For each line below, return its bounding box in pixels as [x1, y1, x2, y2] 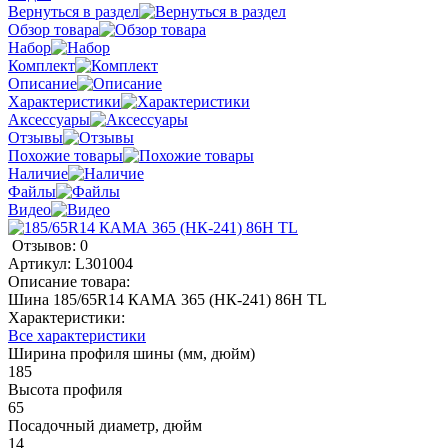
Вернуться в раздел [8, 2, 139, 20]
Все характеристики [8, 326, 146, 344]
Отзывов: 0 [12, 236, 88, 254]
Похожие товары [8, 146, 123, 164]
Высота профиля [8, 380, 122, 398]
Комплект [8, 56, 75, 74]
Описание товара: [8, 272, 130, 290]
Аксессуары [8, 110, 90, 128]
